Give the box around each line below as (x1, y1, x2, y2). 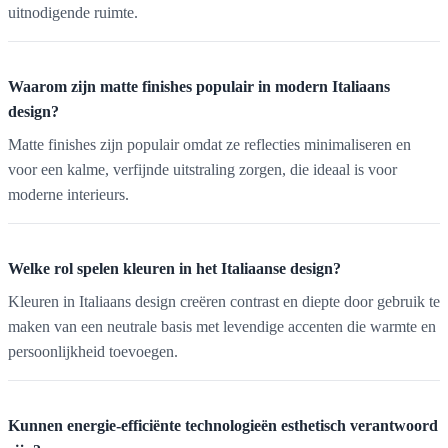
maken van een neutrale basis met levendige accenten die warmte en (8, 317, 436, 335)
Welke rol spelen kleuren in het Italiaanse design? (8, 259, 341, 277)
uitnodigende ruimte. (8, 3, 138, 21)
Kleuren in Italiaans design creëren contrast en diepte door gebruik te (8, 292, 440, 310)
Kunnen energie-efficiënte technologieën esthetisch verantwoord (8, 416, 438, 434)
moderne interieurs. (8, 185, 129, 203)
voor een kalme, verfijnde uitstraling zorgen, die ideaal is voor (8, 160, 397, 178)
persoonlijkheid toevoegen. (8, 342, 178, 360)
